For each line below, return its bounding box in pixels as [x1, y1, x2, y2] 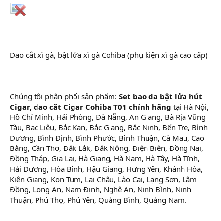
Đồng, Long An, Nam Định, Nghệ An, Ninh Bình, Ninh [10, 184, 191, 194]
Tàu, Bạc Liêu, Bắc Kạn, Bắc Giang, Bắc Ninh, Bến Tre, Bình [10, 122, 208, 132]
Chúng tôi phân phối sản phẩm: [10, 91, 119, 101]
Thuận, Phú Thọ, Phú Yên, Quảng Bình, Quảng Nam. [10, 194, 186, 205]
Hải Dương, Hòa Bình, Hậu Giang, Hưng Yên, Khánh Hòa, [10, 163, 203, 174]
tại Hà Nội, [171, 101, 209, 111]
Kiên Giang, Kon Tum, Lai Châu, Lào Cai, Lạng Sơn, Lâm [10, 174, 197, 184]
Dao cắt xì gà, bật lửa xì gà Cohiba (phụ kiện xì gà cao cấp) [10, 49, 208, 60]
